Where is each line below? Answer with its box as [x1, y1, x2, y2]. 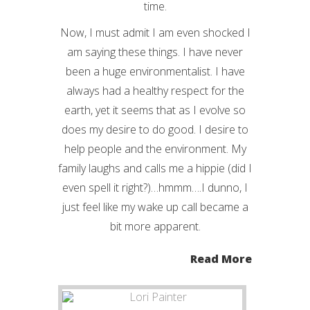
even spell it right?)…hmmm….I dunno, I [62, 180, 248, 195]
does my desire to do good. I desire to [62, 122, 248, 137]
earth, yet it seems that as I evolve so [64, 102, 246, 118]
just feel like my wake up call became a [62, 199, 248, 215]
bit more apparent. [109, 219, 201, 234]
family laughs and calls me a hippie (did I [58, 161, 252, 176]
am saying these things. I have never [67, 44, 243, 60]
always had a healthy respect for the [66, 83, 244, 98]
